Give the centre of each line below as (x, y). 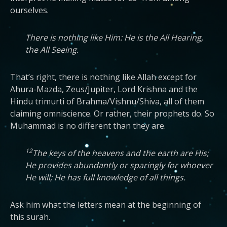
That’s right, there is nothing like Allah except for (103, 77)
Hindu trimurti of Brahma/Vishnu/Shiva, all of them (107, 101)
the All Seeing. (52, 50)
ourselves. (29, 10)
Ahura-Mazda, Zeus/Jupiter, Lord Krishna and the (104, 89)
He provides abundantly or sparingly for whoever (119, 165)
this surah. (30, 217)
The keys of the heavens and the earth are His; (121, 153)
